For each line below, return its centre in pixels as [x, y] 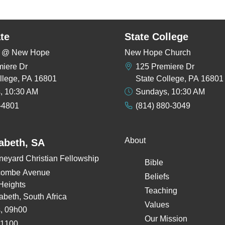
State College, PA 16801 [180, 79]
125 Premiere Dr [165, 67]
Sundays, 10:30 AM [171, 92]
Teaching [161, 191]
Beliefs [157, 177]
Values [157, 205]
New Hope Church [158, 53]
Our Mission [166, 219]
